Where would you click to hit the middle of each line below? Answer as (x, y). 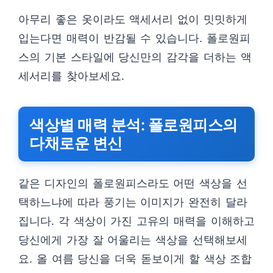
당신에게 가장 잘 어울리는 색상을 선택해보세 (133, 239)
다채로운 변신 (76, 143)
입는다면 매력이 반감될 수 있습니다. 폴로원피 (134, 38)
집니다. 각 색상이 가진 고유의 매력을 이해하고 (136, 221)
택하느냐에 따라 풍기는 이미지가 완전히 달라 (133, 202)
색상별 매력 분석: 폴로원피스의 (133, 125)
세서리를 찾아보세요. (71, 76)
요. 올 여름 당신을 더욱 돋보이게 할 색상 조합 (135, 258)
